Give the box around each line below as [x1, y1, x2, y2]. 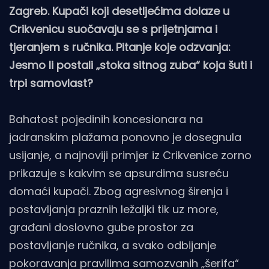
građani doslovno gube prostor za [9, 219, 193, 235]
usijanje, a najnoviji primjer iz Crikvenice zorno [9, 147, 252, 163]
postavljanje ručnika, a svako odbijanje [9, 237, 216, 253]
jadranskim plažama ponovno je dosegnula [9, 129, 241, 145]
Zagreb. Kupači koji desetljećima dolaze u [9, 3, 229, 19]
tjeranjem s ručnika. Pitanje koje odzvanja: [9, 39, 231, 55]
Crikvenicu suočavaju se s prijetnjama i [9, 21, 217, 37]
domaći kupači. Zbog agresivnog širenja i [9, 183, 228, 199]
